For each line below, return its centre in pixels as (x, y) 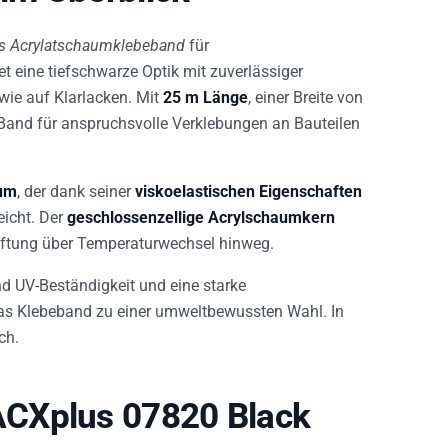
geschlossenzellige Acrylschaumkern (201, 206)
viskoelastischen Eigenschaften (248, 180)
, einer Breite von (305, 86)
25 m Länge (205, 86)
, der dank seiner (76, 180)
